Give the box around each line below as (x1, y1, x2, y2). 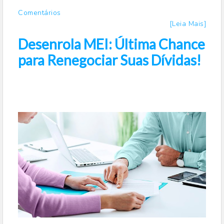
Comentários (18, 8, 61, 18)
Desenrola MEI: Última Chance (18, 35, 205, 53)
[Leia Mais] (169, 19, 206, 29)
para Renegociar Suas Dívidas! (18, 51, 201, 69)
